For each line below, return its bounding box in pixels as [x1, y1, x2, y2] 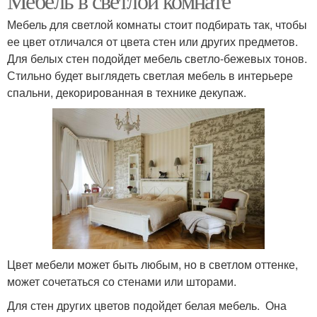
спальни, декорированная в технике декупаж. [7, 83, 246, 100]
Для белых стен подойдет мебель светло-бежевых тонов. [7, 50, 307, 67]
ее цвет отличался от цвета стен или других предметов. [7, 33, 298, 50]
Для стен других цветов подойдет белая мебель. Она [7, 297, 287, 314]
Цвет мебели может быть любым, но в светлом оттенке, [7, 256, 298, 273]
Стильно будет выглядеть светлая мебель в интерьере [7, 67, 293, 83]
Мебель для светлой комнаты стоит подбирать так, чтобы [7, 16, 307, 33]
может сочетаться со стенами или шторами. [7, 273, 236, 290]
